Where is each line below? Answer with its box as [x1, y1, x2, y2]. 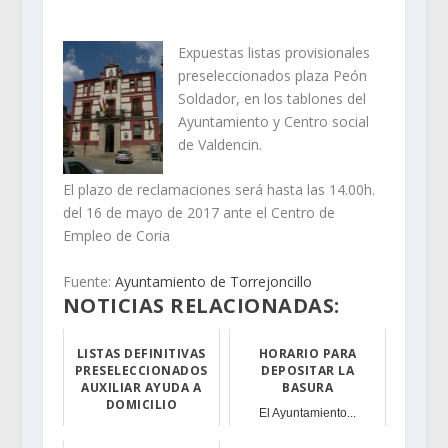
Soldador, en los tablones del [177, 89, 366, 108]
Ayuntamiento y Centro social [177, 112, 369, 131]
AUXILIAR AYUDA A [81, 378, 202, 396]
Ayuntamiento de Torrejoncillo [114, 271, 312, 291]
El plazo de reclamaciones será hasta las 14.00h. [62, 180, 375, 200]
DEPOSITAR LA [261, 361, 355, 379]
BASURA [282, 378, 334, 396]
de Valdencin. [177, 135, 262, 154]
